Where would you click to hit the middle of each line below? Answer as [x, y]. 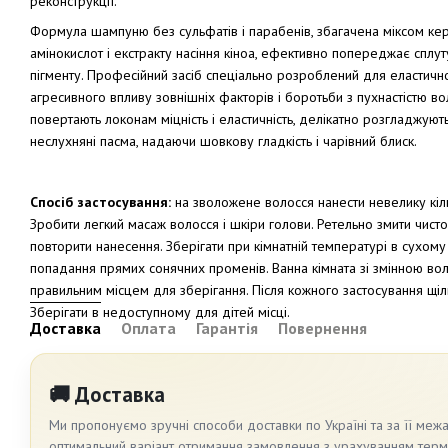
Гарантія [227, 328]
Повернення [322, 328]
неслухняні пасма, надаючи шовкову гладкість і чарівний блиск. [223, 141]
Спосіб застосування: [100, 202]
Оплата [148, 328]
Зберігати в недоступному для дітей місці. [160, 312]
